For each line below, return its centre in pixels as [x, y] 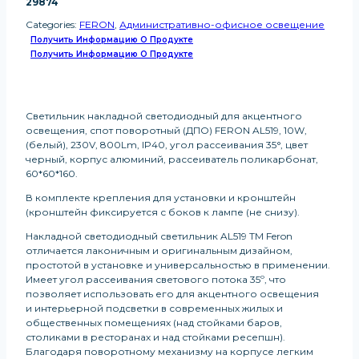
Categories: [52, 25]
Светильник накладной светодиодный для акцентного [164, 116]
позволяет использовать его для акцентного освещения [172, 294]
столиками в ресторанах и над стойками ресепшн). [155, 337]
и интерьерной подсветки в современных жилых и [154, 309]
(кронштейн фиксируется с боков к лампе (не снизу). [163, 212]
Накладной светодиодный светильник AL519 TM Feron [159, 236]
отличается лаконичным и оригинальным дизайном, [159, 251]
